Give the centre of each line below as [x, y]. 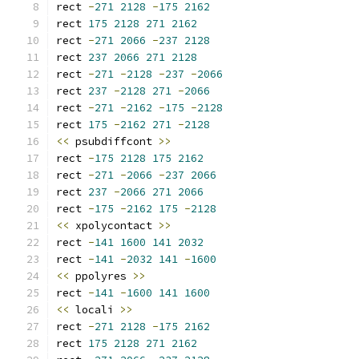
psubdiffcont [114, 141]
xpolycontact [114, 226]
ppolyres [101, 276]
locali [95, 310]
